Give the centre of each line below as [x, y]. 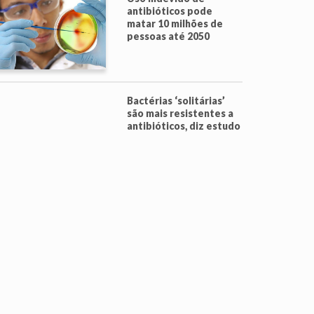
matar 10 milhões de [175, 23]
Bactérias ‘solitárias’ [176, 101]
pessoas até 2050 [168, 36]
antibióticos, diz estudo [184, 126]
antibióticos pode [170, 11]
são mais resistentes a [180, 113]
